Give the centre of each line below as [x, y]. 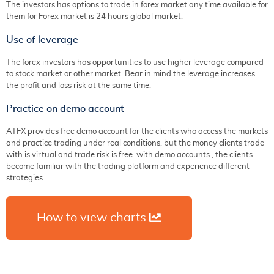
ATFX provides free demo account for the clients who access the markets [137, 132]
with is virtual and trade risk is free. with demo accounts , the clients [129, 155]
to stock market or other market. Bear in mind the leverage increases [131, 74]
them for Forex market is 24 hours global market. [94, 17]
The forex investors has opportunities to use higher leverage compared [135, 63]
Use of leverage [42, 40]
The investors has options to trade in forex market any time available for [137, 5]
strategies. [25, 178]
